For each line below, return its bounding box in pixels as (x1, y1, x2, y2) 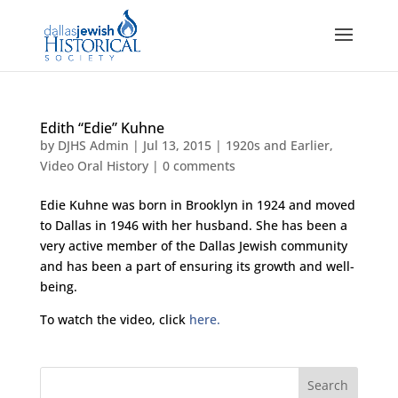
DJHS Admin (57, 137, 129, 154)
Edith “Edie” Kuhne (39, 118, 164, 138)
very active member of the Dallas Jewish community (39, 237, 347, 254)
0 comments (162, 157, 235, 174)
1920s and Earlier (225, 137, 330, 154)
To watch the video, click (39, 311, 186, 328)
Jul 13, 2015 (142, 137, 211, 154)
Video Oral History (39, 157, 148, 174)
